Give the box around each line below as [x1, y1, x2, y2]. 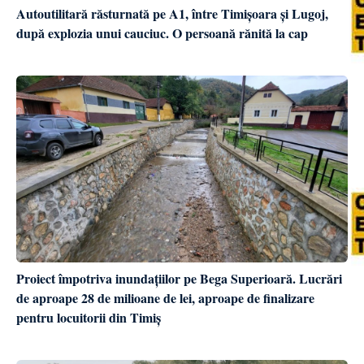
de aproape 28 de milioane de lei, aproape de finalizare [16, 288, 314, 307]
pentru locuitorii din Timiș [16, 307, 161, 327]
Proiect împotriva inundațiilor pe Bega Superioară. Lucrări [16, 268, 342, 288]
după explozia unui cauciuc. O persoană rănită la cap [16, 24, 308, 43]
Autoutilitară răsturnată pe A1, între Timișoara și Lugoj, [16, 4, 328, 24]
